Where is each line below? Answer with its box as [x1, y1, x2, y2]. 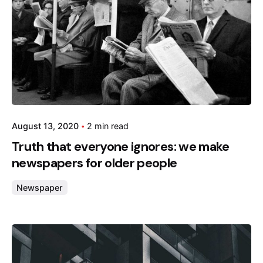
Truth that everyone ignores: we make [12, 138, 230, 155]
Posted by [61, 236, 99, 246]
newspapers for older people [12, 154, 177, 171]
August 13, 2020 [12, 121, 79, 131]
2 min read [87, 121, 129, 131]
